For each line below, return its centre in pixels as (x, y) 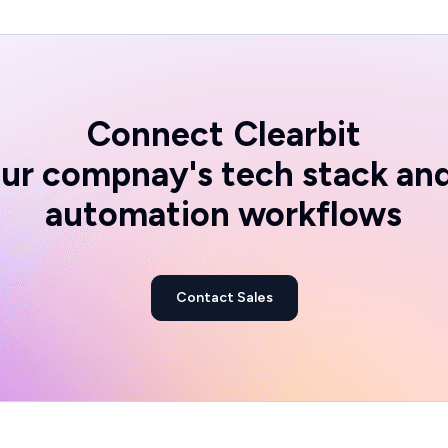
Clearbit (297, 134)
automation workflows (224, 214)
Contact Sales (224, 297)
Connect (155, 134)
